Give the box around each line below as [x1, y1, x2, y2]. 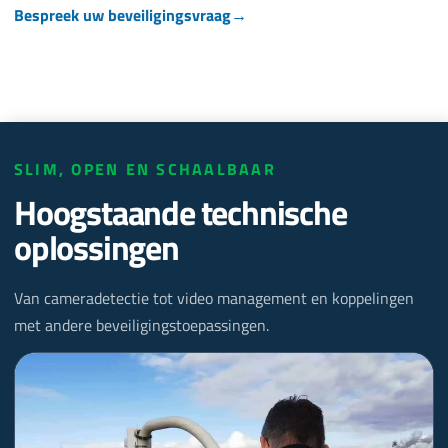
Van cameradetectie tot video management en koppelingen [14, 286, 414, 311]
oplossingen [14, 221, 179, 274]
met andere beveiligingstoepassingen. [14, 313, 269, 338]
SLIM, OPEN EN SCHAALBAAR [14, 157, 276, 182]
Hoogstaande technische [14, 186, 347, 239]
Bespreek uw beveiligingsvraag [14, 2, 231, 27]
